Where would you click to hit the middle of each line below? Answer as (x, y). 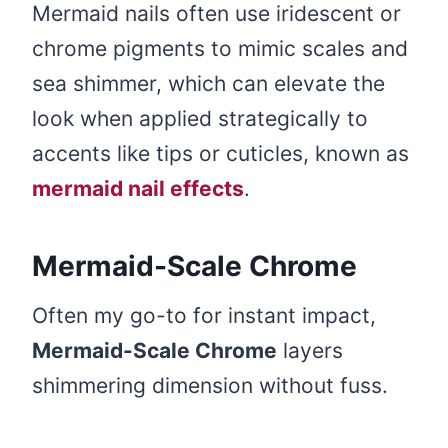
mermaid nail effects (138, 189)
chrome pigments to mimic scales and (220, 49)
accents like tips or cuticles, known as (220, 154)
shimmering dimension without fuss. (210, 386)
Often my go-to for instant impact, (204, 316)
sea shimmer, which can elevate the (208, 84)
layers (310, 351)
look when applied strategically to (200, 119)
